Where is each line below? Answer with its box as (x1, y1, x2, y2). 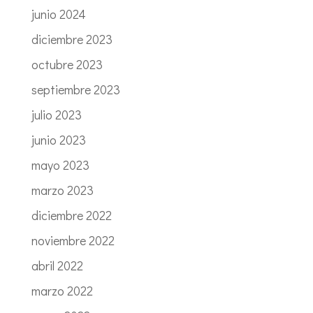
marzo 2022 (31, 282, 93, 300)
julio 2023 (31, 106, 82, 124)
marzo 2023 (31, 182, 94, 199)
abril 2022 (31, 257, 83, 275)
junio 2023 (31, 131, 86, 149)
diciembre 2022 (31, 207, 112, 224)
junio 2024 (31, 6, 86, 23)
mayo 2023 (31, 156, 89, 174)
